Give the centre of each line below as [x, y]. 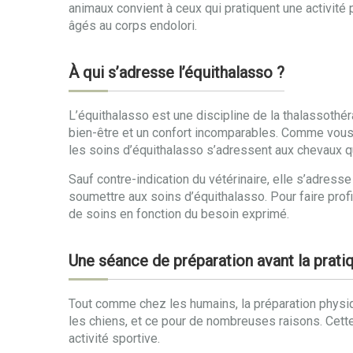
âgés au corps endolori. [133, 26]
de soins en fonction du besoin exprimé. [179, 214]
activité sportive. [114, 338]
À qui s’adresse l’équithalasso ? [176, 72]
